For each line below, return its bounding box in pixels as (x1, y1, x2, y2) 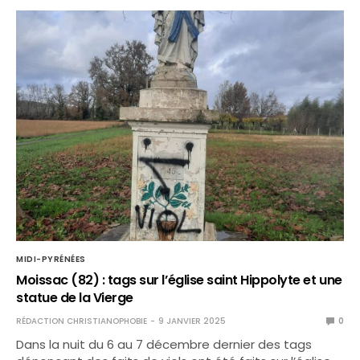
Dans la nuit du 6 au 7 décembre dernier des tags (16, 335, 313, 353)
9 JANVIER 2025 (158, 314, 226, 327)
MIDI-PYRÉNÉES (16, 252, 86, 265)
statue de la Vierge (16, 288, 133, 307)
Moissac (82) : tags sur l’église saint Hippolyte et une (16, 270, 342, 289)
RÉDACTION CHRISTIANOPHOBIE (16, 314, 147, 327)
